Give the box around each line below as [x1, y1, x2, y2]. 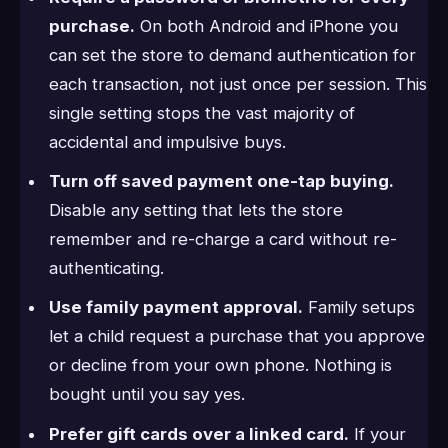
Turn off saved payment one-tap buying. [48, 171, 394, 192]
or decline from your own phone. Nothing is [48, 355, 392, 376]
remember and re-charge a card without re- [48, 229, 397, 250]
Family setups [302, 297, 415, 318]
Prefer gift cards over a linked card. [48, 423, 349, 444]
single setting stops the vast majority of [48, 102, 355, 123]
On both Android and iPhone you [134, 15, 398, 36]
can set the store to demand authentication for [48, 44, 416, 65]
